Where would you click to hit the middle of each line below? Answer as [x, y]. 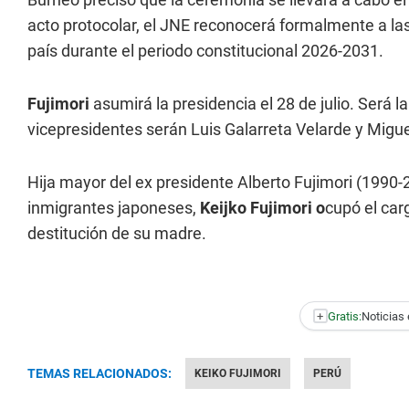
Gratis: [344, 316]
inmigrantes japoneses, [114, 208]
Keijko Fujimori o [262, 208]
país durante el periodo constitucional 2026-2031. [205, 51]
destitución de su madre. [117, 233]
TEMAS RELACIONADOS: [100, 373]
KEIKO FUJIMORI [238, 373]
